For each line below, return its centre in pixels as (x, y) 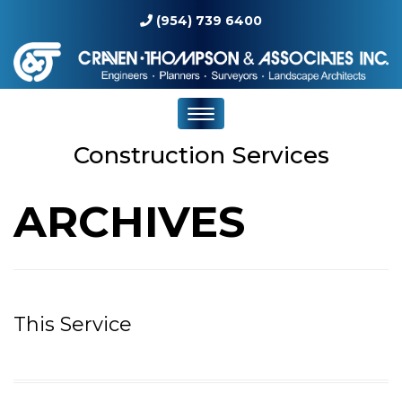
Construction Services (201, 155)
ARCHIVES (129, 221)
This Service (73, 324)
